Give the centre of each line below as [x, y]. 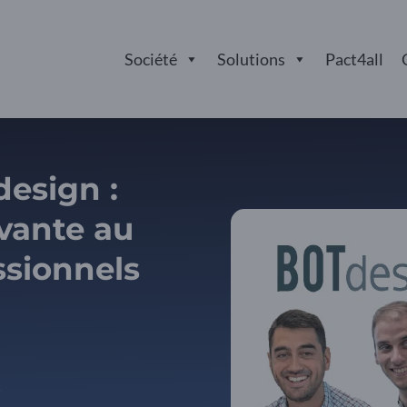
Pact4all [354, 59]
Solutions [251, 59]
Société [151, 59]
